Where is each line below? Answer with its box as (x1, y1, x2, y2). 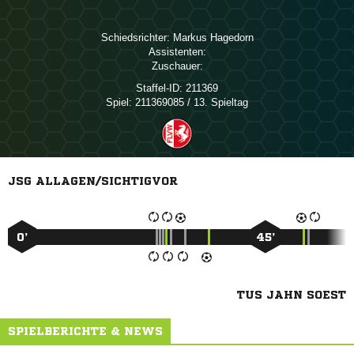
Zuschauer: (151, 60, 203, 72)
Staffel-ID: (136, 82, 183, 94)
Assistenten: (148, 46, 206, 58)
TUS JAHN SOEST (237, 289, 346, 300)
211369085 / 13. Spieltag (132, 96, 248, 108)
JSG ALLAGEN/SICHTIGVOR (8, 175, 178, 186)
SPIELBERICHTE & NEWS (8, 326, 163, 337)
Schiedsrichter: (100, 32, 170, 43)
